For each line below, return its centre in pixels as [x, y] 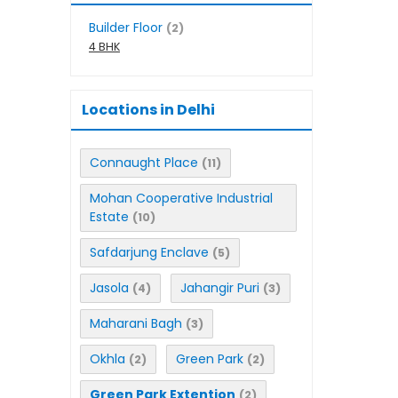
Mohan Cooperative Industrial [181, 198]
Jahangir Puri [220, 288]
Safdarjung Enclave [149, 252]
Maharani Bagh [136, 323]
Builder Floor [126, 28]
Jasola [109, 288]
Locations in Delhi [148, 110]
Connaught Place [144, 163]
